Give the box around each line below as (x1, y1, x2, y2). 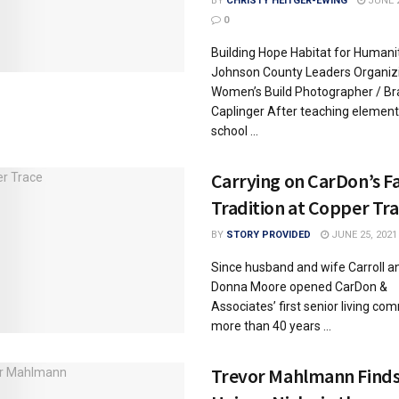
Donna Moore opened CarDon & (210, 280, 387, 294)
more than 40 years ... (210, 319, 331, 333)
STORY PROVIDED (225, 229, 311, 240)
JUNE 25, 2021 (328, 229, 397, 240)
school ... (210, 124, 258, 138)
